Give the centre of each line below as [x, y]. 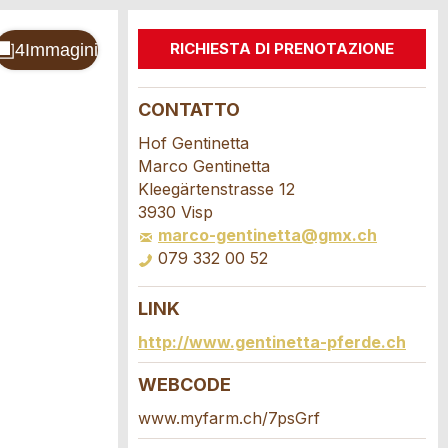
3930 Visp [175, 212]
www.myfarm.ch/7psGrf [229, 418]
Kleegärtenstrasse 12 [216, 189]
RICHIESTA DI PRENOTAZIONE [282, 48]
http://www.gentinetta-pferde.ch [272, 342]
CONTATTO [189, 109]
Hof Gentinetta [193, 143]
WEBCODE [184, 384]
